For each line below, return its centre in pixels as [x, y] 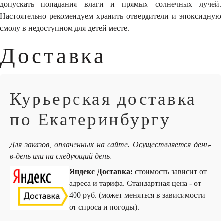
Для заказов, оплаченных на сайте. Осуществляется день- [110, 144]
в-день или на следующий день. [61, 156]
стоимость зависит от [170, 171]
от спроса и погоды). [104, 207]
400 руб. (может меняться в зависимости [137, 195]
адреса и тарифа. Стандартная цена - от [135, 183]
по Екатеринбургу [90, 120]
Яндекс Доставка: [101, 171]
